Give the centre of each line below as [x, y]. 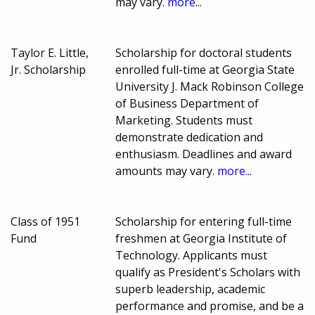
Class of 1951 [45, 221]
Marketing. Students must [184, 120]
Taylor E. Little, [50, 52]
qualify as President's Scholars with [208, 272]
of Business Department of [187, 103]
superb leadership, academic [191, 289]
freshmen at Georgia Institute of [201, 238]
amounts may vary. [167, 171]
